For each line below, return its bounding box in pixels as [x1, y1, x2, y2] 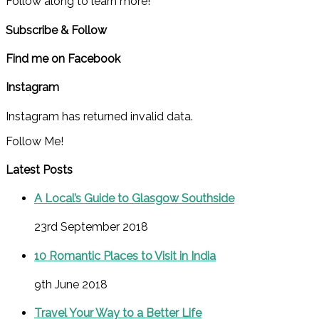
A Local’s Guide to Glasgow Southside [34, 192, 234, 206]
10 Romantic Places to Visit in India [34, 249, 216, 263]
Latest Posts [6, 162, 73, 177]
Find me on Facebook [6, 52, 120, 66]
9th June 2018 [34, 277, 108, 291]
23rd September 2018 [34, 220, 148, 234]
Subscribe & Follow [6, 23, 107, 37]
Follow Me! [6, 134, 63, 148]
